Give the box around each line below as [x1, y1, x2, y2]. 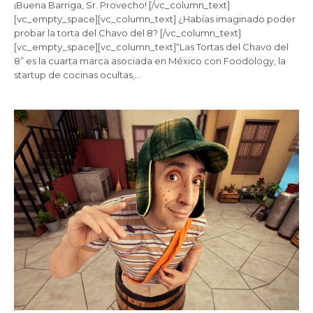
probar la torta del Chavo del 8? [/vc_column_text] [14, 27, 242, 39]
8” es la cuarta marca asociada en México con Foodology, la [14, 55, 286, 67]
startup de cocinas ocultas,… [14, 69, 142, 81]
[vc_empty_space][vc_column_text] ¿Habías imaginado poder [14, 13, 296, 25]
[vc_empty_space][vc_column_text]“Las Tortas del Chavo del [14, 41, 289, 53]
